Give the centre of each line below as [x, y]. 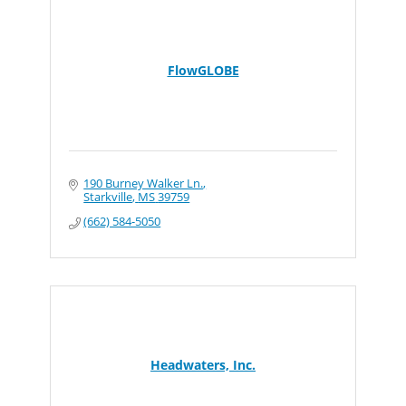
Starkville [108, 197]
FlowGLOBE [203, 70]
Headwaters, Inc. [203, 365]
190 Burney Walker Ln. [144, 183]
